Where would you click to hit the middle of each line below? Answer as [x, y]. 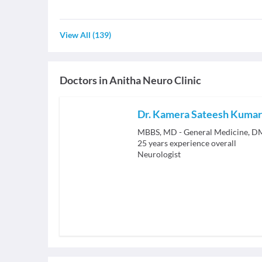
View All [75, 35]
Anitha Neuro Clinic [155, 80]
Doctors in [84, 80]
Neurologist [159, 154]
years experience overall [192, 143]
